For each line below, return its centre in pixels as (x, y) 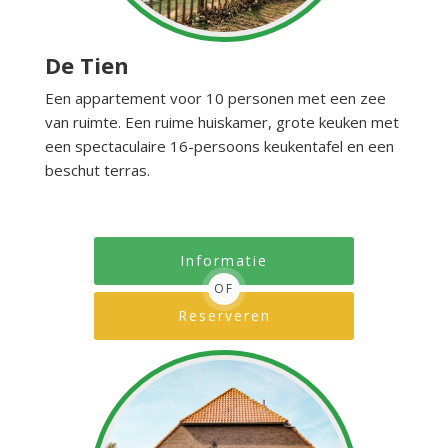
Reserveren (224, 316)
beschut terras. (97, 170)
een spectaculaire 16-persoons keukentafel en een (219, 146)
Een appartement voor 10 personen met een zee (215, 98)
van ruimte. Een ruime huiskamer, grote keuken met (222, 122)
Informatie (224, 261)
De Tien (87, 65)
